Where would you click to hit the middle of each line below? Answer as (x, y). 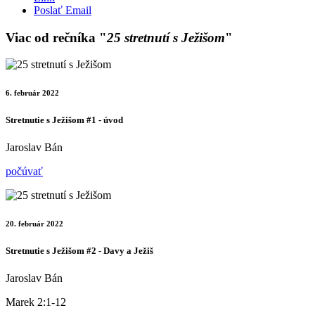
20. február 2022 (34, 224)
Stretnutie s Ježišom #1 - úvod (64, 120)
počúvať (24, 172)
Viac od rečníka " (56, 37)
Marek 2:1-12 (36, 302)
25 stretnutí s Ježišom (166, 37)
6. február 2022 (32, 93)
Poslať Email (63, 10)
